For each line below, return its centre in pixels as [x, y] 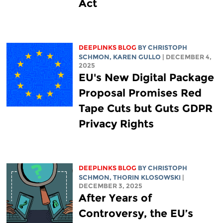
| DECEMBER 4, [187, 57]
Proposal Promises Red [140, 93]
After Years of [115, 198]
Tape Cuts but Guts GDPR [145, 109]
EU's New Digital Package [146, 78]
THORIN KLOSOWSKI [147, 178]
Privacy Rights [116, 124]
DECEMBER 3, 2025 [110, 186]
